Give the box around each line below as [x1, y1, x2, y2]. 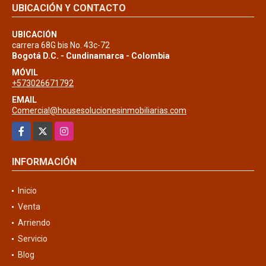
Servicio [18, 233, 47, 243]
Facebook [12, 122, 48, 132]
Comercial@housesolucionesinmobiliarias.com [12, 105, 186, 115]
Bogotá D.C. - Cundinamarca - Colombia [12, 50, 170, 61]
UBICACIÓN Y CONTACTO [12, 2, 126, 14]
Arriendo [18, 217, 50, 227]
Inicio [18, 185, 37, 195]
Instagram [55, 122, 93, 132]
